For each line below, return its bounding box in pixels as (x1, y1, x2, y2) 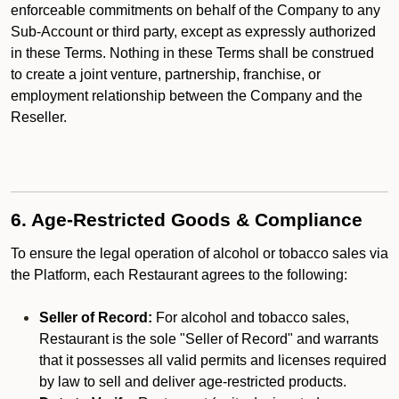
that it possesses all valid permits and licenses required (39, 353, 387, 368)
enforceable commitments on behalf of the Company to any (11, 3, 380, 18)
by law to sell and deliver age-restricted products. (39, 374, 346, 389)
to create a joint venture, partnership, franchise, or (11, 67, 321, 82)
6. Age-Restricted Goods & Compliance (11, 209, 362, 231)
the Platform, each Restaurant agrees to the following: (11, 267, 347, 282)
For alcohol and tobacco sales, (152, 310, 349, 325)
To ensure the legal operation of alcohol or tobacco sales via (11, 246, 388, 261)
